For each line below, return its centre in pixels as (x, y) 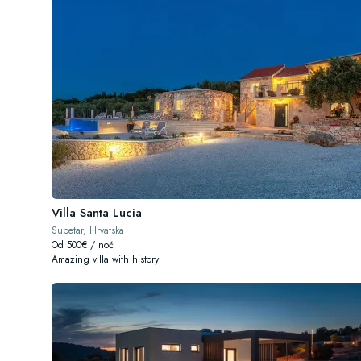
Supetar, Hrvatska (88, 230)
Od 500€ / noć (83, 245)
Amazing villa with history (105, 259)
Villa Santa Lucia (97, 213)
